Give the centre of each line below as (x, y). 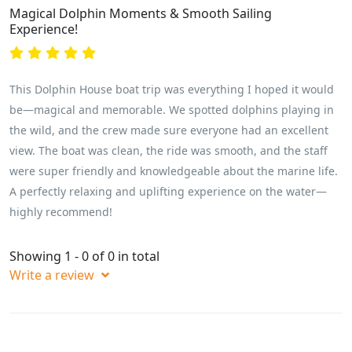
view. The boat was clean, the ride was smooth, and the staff (169, 150)
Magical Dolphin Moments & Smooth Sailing (141, 13)
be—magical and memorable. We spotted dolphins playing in (172, 110)
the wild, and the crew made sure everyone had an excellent (169, 130)
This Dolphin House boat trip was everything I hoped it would (172, 89)
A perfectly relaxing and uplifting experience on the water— (168, 191)
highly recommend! (61, 212)
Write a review (53, 275)
